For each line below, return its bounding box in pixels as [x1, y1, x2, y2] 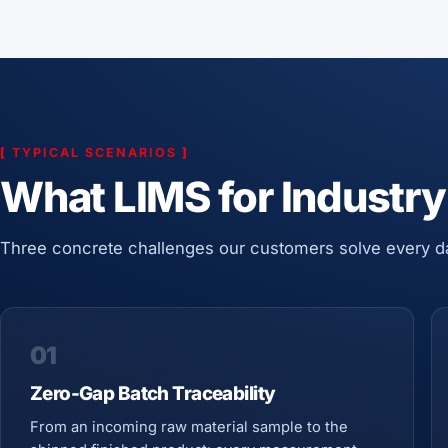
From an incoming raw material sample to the [29, 417, 348, 436]
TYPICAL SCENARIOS [7, 144, 182, 160]
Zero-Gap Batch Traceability [29, 382, 276, 406]
